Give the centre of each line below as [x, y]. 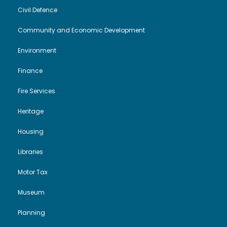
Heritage [31, 111]
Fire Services [36, 91]
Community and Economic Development [81, 30]
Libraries [30, 152]
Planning [31, 213]
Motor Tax [33, 172]
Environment [37, 51]
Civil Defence [37, 10]
